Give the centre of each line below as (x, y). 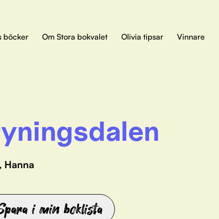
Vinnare (191, 36)
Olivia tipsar (142, 36)
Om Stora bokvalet (75, 36)
